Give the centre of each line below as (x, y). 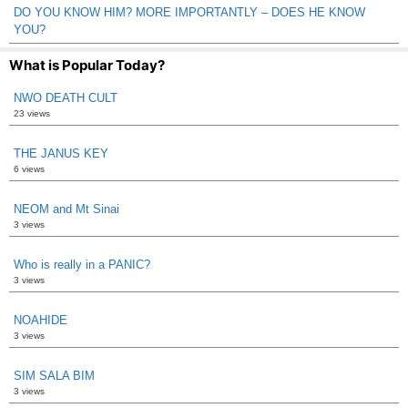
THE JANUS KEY (61, 153)
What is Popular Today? (87, 65)
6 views (29, 169)
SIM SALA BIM (54, 376)
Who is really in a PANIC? (82, 265)
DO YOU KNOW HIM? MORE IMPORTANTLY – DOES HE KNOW (189, 12)
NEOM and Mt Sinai (66, 209)
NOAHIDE (41, 320)
